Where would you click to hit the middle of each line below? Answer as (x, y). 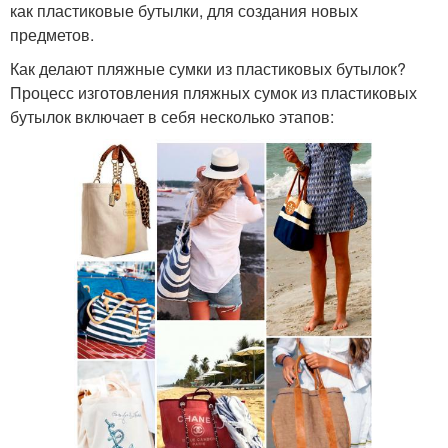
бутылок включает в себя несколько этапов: (172, 116)
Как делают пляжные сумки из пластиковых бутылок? (208, 68)
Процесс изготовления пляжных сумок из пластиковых (213, 92)
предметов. (52, 34)
